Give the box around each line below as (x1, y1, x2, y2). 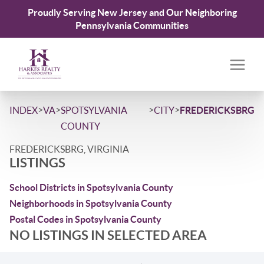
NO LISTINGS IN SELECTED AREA (9, 227, 207, 242)
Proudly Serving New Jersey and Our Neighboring (27, 7, 237, 18)
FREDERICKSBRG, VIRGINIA (9, 144, 129, 154)
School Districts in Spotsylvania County (9, 182, 173, 193)
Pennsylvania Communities (75, 20, 189, 31)
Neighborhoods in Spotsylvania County (9, 198, 172, 209)
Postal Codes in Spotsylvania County (9, 214, 161, 225)
